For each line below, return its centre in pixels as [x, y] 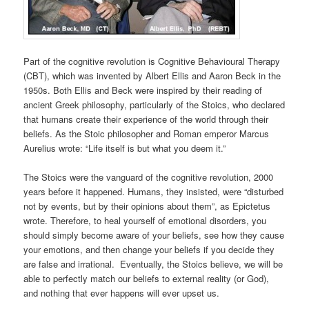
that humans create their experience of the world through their [146, 119]
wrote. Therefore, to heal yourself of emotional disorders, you [145, 221]
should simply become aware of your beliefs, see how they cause [154, 235]
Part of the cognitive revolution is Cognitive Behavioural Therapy [152, 61]
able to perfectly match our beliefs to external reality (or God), [147, 279]
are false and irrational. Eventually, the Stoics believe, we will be [153, 264]
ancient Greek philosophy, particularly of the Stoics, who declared [154, 105]
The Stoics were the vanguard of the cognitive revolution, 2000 [149, 177]
